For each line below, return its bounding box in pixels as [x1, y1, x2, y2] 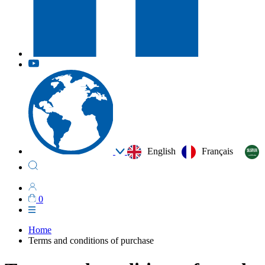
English [147, 146, 176, 156]
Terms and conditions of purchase [28, 235, 154, 246]
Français [202, 146, 233, 156]
